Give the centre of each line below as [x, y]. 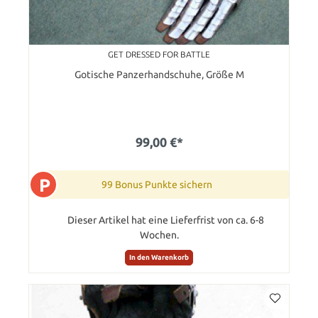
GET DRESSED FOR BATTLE [159, 54]
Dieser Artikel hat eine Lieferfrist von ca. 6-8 [165, 220]
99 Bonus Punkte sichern [157, 184]
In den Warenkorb [159, 258]
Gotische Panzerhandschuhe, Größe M [159, 74]
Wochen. [159, 235]
